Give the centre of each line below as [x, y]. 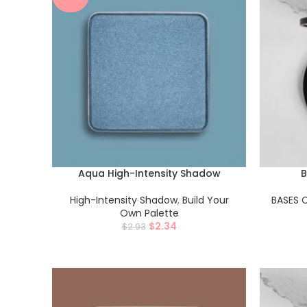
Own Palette [149, 213]
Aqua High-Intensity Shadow [149, 173]
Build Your [205, 200]
